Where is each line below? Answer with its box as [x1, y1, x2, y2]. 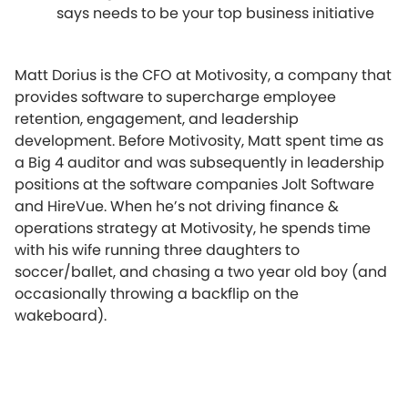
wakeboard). [15, 304, 107, 326]
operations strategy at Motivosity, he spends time [15, 217, 371, 239]
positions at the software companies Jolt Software [15, 173, 374, 195]
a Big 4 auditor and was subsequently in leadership [15, 151, 384, 173]
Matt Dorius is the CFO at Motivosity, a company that [15, 64, 392, 86]
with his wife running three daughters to [15, 239, 300, 260]
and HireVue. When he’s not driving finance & [15, 195, 339, 217]
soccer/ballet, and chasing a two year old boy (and [15, 260, 387, 282]
